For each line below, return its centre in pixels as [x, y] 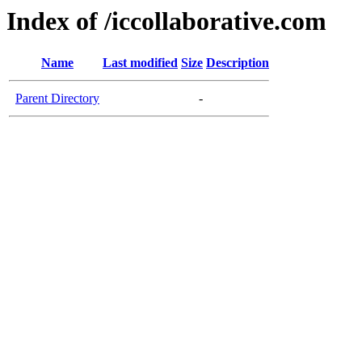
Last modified [140, 63]
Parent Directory [57, 99]
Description [238, 63]
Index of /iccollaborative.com [166, 21]
